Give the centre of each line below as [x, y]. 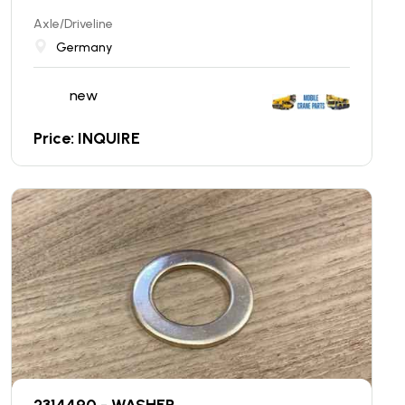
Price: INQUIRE [87, 138]
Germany [84, 47]
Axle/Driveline [73, 24]
